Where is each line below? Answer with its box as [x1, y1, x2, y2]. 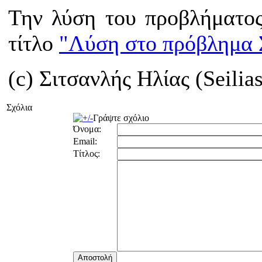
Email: [73, 136, 97, 146]
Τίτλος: [73, 149, 100, 158]
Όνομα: [73, 124, 101, 134]
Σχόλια [6, 102, 32, 112]
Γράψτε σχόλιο [93, 113, 149, 123]
